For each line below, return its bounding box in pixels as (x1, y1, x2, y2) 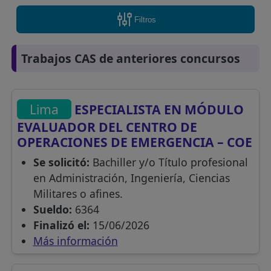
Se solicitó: (33, 155, 90, 170)
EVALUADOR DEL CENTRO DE (17, 118, 198, 136)
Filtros (134, 15, 156, 24)
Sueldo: (33, 202, 72, 217)
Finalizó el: (33, 218, 90, 233)
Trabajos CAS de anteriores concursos (21, 50, 241, 67)
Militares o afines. (33, 186, 123, 201)
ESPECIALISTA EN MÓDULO (71, 100, 244, 118)
